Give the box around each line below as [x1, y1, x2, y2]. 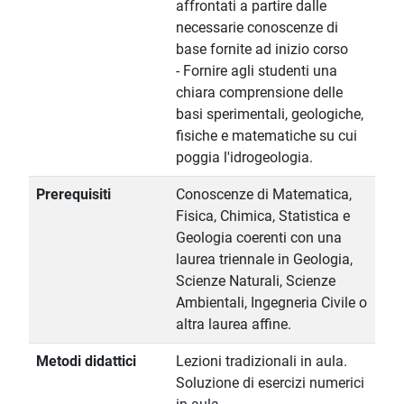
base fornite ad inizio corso [176, 41, 348, 59]
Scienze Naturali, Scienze [176, 272, 335, 290]
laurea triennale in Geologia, [176, 251, 353, 269]
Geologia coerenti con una [176, 229, 342, 247]
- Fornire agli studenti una [176, 62, 337, 80]
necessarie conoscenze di [176, 19, 338, 37]
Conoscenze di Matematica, [176, 186, 352, 204]
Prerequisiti [36, 186, 111, 204]
